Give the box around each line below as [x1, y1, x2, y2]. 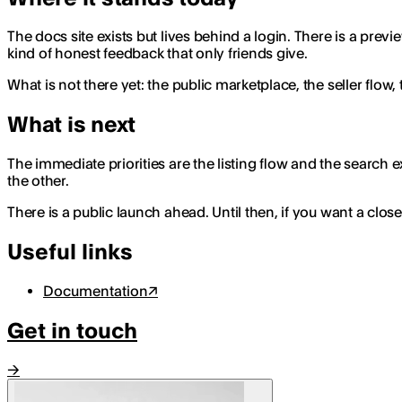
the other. [7, 172, 69, 190]
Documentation [43, 283, 148, 301]
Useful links [7, 239, 133, 266]
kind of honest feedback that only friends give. [7, 45, 308, 63]
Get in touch [7, 317, 137, 344]
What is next [7, 111, 136, 138]
